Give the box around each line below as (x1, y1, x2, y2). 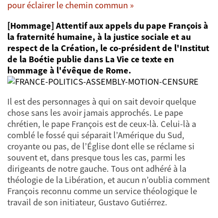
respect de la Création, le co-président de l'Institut (7, 42, 209, 54)
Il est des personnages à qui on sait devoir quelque (7, 96, 196, 107)
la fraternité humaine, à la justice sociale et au (7, 31, 191, 42)
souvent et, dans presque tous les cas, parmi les (7, 152, 185, 163)
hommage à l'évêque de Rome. (7, 64, 133, 76)
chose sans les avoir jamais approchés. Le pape (7, 107, 183, 118)
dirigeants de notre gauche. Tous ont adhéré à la (7, 163, 186, 174)
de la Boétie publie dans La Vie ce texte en (7, 53, 174, 65)
